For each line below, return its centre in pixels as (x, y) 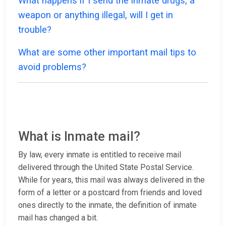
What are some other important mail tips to (107, 52)
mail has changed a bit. (58, 218)
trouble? (35, 30)
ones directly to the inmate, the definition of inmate (107, 205)
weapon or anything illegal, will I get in (96, 15)
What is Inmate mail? (79, 137)
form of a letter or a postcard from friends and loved (110, 193)
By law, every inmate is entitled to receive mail (100, 155)
